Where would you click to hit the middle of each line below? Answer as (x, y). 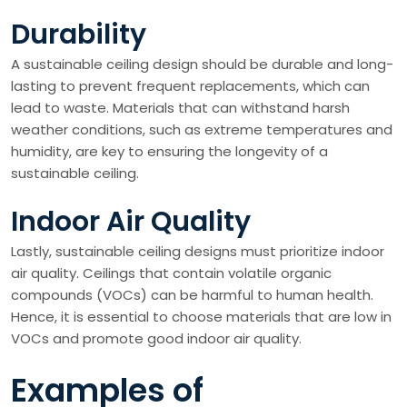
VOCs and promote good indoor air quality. (156, 338)
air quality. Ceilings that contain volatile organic (171, 273)
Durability (79, 34)
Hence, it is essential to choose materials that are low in (201, 316)
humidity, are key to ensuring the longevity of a (169, 151)
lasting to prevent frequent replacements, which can (190, 85)
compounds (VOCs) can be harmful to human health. (192, 294)
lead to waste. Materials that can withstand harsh (180, 107)
